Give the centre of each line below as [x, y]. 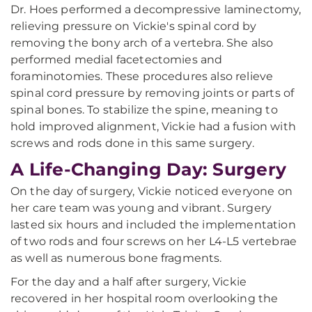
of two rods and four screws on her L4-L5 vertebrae [154, 241]
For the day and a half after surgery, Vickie [129, 282]
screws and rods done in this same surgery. [132, 143]
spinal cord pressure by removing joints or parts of [153, 93]
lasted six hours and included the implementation [153, 225]
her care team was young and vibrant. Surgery [141, 208]
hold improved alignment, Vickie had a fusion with [153, 126]
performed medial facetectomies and [117, 60]
